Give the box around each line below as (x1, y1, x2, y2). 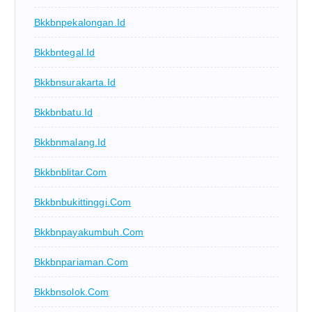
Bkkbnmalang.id (33, 136, 107, 148)
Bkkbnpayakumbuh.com (33, 226, 144, 237)
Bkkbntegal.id (33, 46, 95, 58)
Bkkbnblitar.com (33, 166, 107, 178)
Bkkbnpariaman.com (33, 256, 128, 267)
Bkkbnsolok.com (33, 286, 109, 297)
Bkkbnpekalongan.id (33, 16, 126, 28)
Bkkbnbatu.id (33, 106, 93, 118)
